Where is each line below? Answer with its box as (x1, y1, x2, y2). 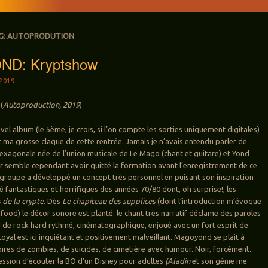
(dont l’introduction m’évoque (156, 197, 262, 206)
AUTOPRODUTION (7, 31, 75, 40)
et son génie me (190, 257, 248, 266)
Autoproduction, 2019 (3, 100, 80, 109)
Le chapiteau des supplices (62, 197, 156, 206)
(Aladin (165, 257, 191, 266)
